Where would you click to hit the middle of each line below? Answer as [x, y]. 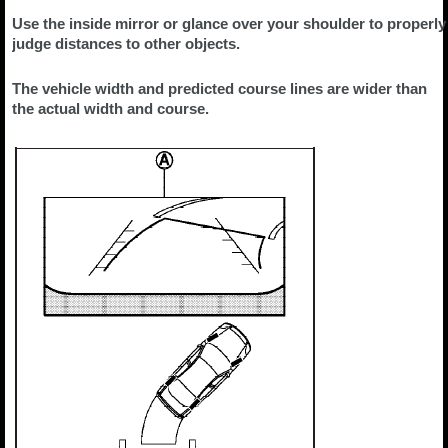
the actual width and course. [110, 108]
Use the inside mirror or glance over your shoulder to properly [229, 23]
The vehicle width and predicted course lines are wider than [219, 88]
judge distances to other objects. [126, 43]
